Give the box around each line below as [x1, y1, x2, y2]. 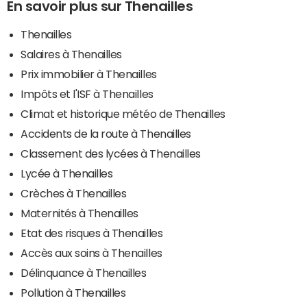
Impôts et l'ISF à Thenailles [21, 88, 153, 100]
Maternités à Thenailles [21, 208, 138, 219]
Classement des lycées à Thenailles [21, 148, 201, 160]
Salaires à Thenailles [21, 49, 122, 60]
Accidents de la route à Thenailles [21, 128, 191, 140]
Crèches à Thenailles [21, 188, 127, 199]
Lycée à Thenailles [21, 168, 113, 180]
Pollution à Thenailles [21, 287, 126, 299]
